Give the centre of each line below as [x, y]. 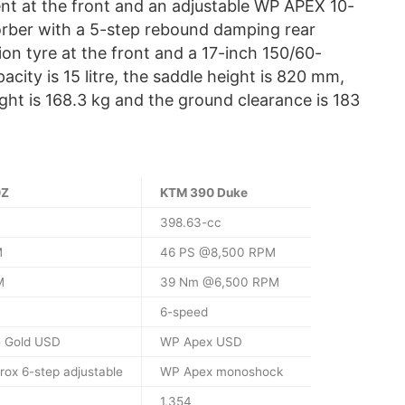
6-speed [184, 312]
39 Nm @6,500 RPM [220, 283]
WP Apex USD [201, 342]
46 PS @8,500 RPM [218, 253]
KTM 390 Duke [204, 193]
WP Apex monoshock [221, 372]
